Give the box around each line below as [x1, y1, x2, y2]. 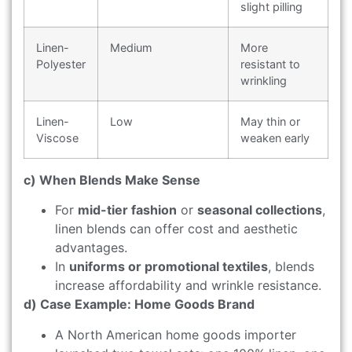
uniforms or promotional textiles [69, 258, 268, 275]
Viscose [36, 130, 79, 145]
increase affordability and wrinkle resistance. [55, 277, 321, 294]
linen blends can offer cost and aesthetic [55, 221, 298, 237]
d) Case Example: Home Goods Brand [24, 296, 255, 313]
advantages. [55, 240, 127, 256]
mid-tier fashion [78, 202, 177, 218]
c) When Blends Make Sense [24, 171, 200, 188]
